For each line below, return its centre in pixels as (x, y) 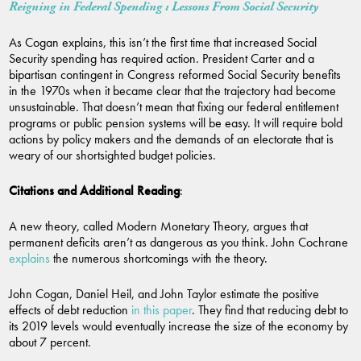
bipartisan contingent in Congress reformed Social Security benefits (175, 75)
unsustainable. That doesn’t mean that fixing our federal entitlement (174, 107)
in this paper (162, 310)
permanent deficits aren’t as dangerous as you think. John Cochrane (178, 243)
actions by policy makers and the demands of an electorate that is (171, 139)
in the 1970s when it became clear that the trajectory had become (172, 91)
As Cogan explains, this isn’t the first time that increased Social (163, 43)
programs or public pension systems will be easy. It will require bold (176, 123)
